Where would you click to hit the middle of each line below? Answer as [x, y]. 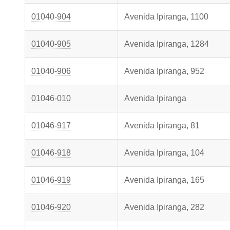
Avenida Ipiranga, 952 [164, 71]
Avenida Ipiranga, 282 [164, 207]
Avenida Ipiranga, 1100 [166, 17]
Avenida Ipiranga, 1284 [167, 44]
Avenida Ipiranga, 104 [164, 153]
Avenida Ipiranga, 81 [162, 126]
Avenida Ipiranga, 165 [164, 180]
